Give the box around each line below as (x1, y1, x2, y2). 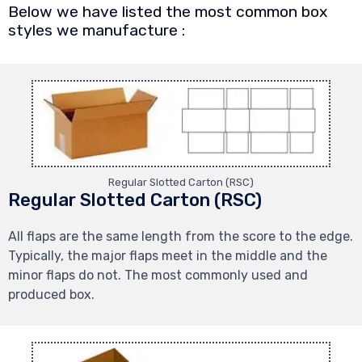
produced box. (8, 287, 95, 303)
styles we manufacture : (8, 21, 185, 40)
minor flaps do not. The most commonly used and (8, 267, 308, 284)
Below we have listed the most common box (8, 2, 327, 22)
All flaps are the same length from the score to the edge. (8, 229, 353, 245)
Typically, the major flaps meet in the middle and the (8, 248, 327, 264)
